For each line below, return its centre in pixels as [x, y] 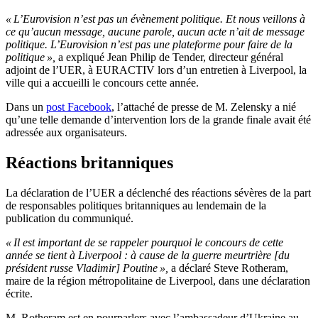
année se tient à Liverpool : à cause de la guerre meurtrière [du [148, 256]
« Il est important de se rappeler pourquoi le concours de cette [144, 243]
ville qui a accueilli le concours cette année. [102, 83]
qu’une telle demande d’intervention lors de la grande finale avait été [158, 120]
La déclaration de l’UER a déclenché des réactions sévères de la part [158, 193]
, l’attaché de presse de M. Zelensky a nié [204, 107]
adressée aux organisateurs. [66, 133]
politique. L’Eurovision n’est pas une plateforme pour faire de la [149, 45]
